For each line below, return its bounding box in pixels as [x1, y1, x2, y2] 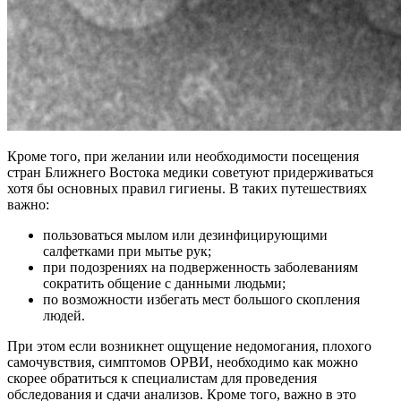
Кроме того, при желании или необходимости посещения [7, 149, 359, 165]
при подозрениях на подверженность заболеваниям [43, 260, 358, 276]
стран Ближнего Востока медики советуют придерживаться [7, 165, 373, 181]
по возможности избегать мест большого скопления [43, 292, 360, 308]
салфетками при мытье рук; [43, 243, 211, 260]
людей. [43, 308, 85, 324]
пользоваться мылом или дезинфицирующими [43, 227, 328, 243]
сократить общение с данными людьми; [43, 276, 286, 292]
